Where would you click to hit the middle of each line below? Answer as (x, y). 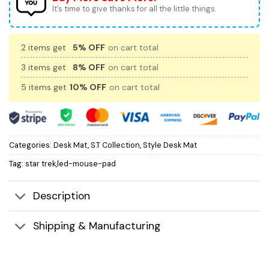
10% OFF (88, 87)
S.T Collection (115, 145)
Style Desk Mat (170, 145)
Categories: (31, 145)
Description (62, 196)
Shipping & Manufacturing (97, 226)
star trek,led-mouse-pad (71, 163)
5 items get (45, 87)
